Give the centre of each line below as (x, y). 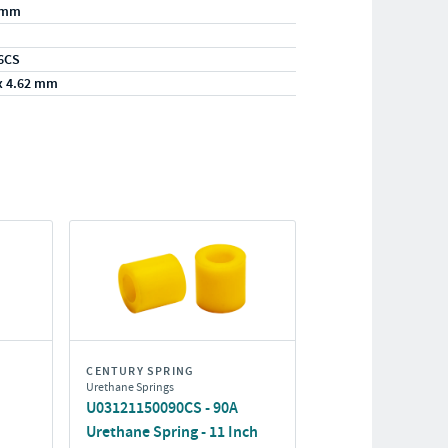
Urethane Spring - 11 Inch (172, 431)
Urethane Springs (130, 387)
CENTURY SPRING (140, 371)
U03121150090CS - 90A (162, 407)
